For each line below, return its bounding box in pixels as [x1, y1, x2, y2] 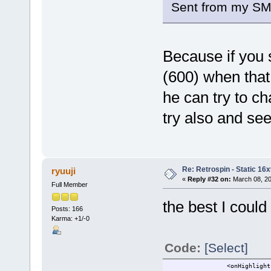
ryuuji [51, 165, 76, 176]
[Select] [204, 240, 248, 255]
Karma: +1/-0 [51, 214, 90, 222]
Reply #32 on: [187, 175, 231, 183]
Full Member [51, 180, 88, 188]
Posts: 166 [51, 204, 83, 212]
